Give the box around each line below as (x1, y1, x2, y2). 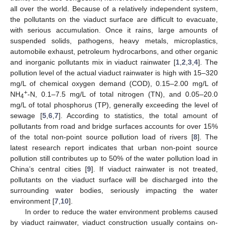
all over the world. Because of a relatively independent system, (10, 4, 218, 13)
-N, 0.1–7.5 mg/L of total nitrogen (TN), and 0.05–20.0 (27, 90, 218, 98)
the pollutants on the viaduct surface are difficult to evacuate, (10, 15, 218, 23)
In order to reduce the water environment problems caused (24, 207, 218, 216)
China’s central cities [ (10, 164, 87, 173)
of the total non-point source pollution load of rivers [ (10, 132, 193, 141)
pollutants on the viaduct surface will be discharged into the (10, 175, 218, 184)
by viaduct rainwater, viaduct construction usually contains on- (10, 218, 218, 226)
